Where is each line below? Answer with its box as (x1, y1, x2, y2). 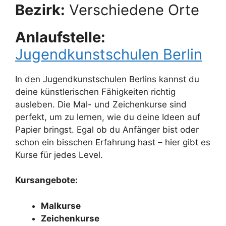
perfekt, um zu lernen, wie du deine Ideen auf (15, 111, 200, 122)
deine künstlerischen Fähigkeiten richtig (15, 86, 176, 97)
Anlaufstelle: (15, 28, 105, 46)
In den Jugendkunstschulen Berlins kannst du (15, 74, 199, 84)
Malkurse (41, 200, 81, 211)
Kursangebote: (15, 175, 78, 186)
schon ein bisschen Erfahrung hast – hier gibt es (15, 137, 210, 147)
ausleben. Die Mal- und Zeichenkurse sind (15, 99, 187, 109)
